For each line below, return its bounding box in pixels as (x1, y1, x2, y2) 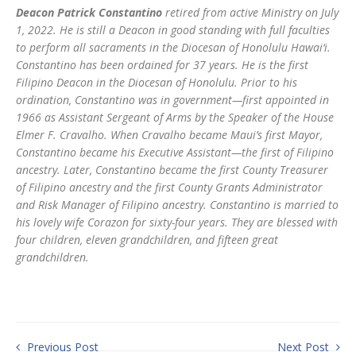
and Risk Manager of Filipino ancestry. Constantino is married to (16, 196, 339, 212)
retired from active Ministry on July (162, 4, 339, 20)
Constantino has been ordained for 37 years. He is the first (16, 56, 308, 72)
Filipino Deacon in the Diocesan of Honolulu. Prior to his (16, 74, 297, 90)
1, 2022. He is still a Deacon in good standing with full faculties (16, 21, 330, 37)
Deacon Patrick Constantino (16, 4, 162, 20)
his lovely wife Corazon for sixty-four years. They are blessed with (16, 214, 338, 230)
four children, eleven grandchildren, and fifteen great (16, 231, 278, 247)
